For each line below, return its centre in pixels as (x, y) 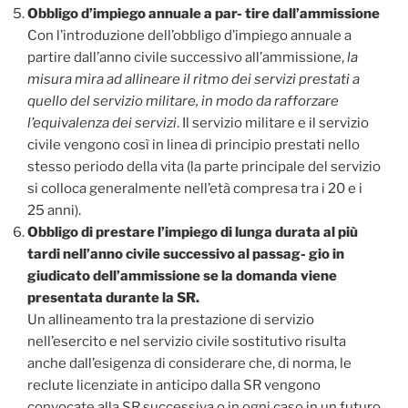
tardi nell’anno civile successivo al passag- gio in (186, 255)
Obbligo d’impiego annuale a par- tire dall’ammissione (204, 14)
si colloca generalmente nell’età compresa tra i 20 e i (195, 189)
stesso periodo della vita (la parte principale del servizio (204, 167)
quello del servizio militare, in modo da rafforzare (183, 102)
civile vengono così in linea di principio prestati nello (194, 145)
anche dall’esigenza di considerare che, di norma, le (189, 364)
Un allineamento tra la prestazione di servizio (171, 320)
